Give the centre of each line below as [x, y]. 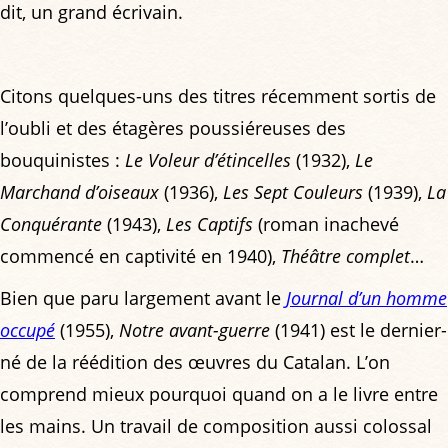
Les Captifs [209, 224]
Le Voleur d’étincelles [208, 160]
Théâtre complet [345, 256]
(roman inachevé [326, 224]
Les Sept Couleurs [293, 192]
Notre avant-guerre [194, 330]
